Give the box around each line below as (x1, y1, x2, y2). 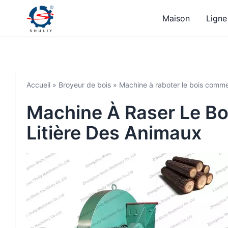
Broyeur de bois (59, 80, 111, 89)
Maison (162, 13, 190, 23)
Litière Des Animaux (26, 122, 202, 144)
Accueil (26, 80, 50, 89)
